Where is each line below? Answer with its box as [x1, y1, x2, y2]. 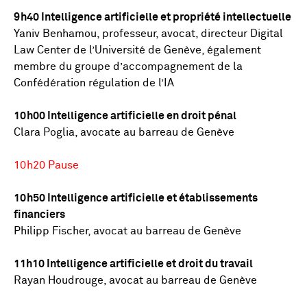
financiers [14, 209, 65, 220]
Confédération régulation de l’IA [14, 77, 174, 88]
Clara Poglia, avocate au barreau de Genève [14, 127, 234, 138]
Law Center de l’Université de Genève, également [14, 45, 261, 56]
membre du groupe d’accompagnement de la [14, 61, 243, 72]
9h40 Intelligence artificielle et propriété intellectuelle [14, 12, 291, 23]
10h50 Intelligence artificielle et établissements [14, 193, 258, 204]
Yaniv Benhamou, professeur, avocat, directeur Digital [14, 28, 283, 39]
